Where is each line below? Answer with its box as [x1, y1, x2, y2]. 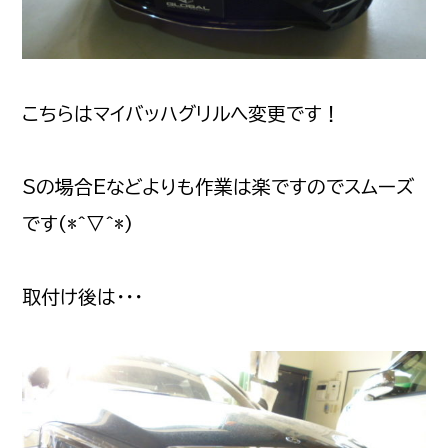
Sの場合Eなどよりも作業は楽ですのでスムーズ [22, 176, 415, 196]
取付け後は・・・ [22, 286, 144, 306]
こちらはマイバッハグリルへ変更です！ [22, 103, 342, 123]
